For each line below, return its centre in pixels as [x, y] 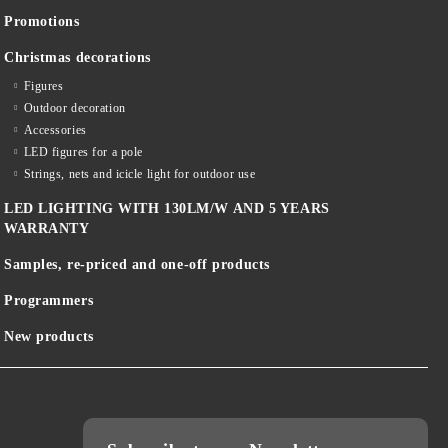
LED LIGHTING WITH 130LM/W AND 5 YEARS [167, 209]
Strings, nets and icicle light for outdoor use [139, 174]
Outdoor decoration [74, 108]
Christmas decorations [77, 58]
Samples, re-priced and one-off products [137, 265]
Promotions [42, 22]
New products [49, 337]
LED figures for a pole [83, 152]
